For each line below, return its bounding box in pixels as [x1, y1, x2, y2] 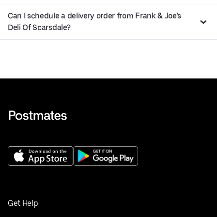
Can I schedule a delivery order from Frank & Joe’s [8, 11, 181, 20]
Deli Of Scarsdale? [8, 22, 71, 32]
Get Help [8, 198, 38, 208]
